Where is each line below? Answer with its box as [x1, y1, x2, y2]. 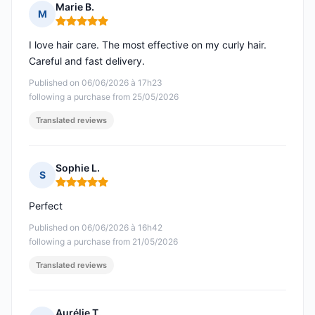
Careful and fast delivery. [29, 55, 145, 67]
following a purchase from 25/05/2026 [29, 91, 179, 103]
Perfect [29, 200, 63, 212]
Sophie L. [56, 162, 100, 174]
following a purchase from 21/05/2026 [29, 236, 178, 247]
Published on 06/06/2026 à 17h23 [29, 77, 162, 89]
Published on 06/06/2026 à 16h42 [29, 222, 162, 233]
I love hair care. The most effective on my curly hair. [29, 39, 266, 51]
